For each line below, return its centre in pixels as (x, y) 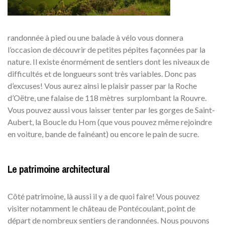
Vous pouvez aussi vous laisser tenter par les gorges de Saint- (111, 109)
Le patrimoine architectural (59, 169)
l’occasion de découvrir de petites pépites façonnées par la (106, 49)
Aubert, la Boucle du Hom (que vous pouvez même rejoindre (110, 122)
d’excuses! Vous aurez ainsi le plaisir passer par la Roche (102, 85)
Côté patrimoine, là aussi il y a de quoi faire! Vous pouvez (104, 196)
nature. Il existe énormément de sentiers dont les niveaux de (108, 61)
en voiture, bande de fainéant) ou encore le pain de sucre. (103, 134)
